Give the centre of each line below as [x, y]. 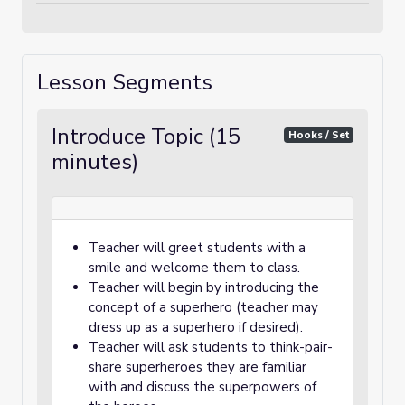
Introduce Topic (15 [146, 137]
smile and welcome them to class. [194, 268]
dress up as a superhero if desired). [196, 327]
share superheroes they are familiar [198, 367]
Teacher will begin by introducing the [204, 287]
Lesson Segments [125, 82]
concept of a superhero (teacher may [203, 307]
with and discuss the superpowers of [202, 387]
